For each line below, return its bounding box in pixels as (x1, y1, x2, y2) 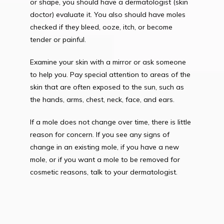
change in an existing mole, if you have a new (30, 142, 179, 151)
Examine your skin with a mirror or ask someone (30, 57, 186, 66)
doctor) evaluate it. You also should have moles (30, 10, 185, 19)
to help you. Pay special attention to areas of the (30, 70, 190, 79)
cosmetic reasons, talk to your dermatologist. (30, 167, 177, 176)
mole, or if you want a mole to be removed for (30, 155, 180, 164)
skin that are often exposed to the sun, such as (30, 82, 184, 91)
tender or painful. (30, 35, 86, 44)
